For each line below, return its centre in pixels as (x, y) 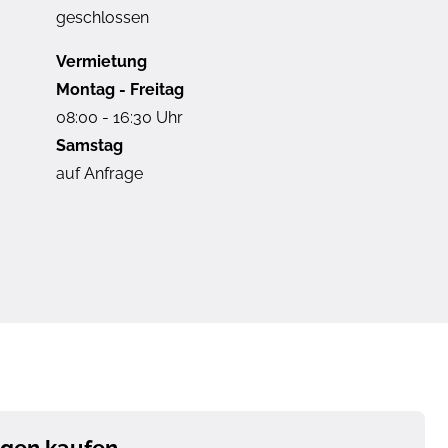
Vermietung (101, 61)
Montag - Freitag (120, 89)
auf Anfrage (99, 173)
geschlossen (102, 17)
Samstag (89, 145)
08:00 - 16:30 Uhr (119, 117)
